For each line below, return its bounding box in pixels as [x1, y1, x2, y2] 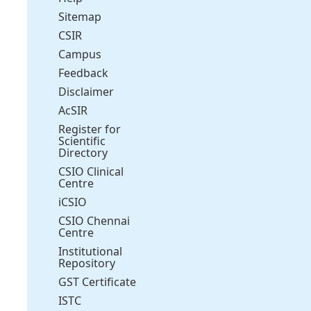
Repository [58, 255, 116, 271]
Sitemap [58, 8, 102, 24]
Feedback [58, 65, 109, 81]
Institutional [58, 243, 123, 259]
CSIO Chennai [58, 212, 131, 228]
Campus [58, 46, 102, 62]
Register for [58, 121, 121, 137]
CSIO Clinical [58, 163, 124, 179]
